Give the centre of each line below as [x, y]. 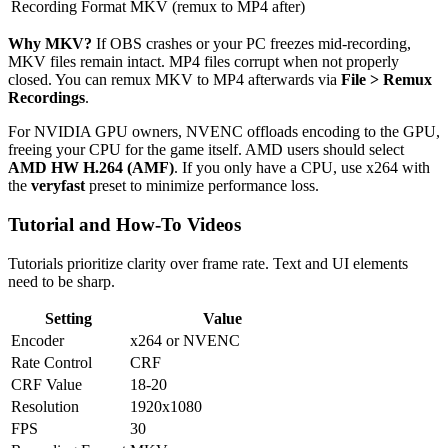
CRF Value [46, 384]
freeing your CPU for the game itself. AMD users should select [206, 150]
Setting [68, 318]
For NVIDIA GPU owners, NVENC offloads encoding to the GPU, [224, 132]
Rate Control [51, 362]
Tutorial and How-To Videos [124, 224]
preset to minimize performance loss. [202, 186]
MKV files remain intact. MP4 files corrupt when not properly [203, 62]
